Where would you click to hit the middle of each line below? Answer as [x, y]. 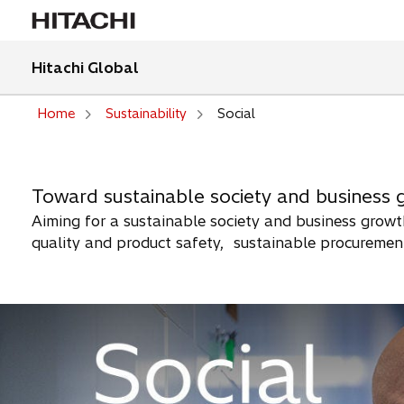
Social [236, 114]
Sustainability [146, 114]
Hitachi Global [85, 68]
